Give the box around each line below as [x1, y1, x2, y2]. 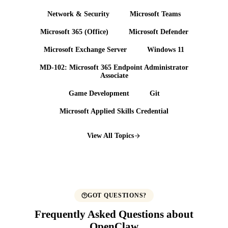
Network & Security [47, 10, 109, 18]
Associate [100, 72, 128, 80]
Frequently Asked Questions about [35, 208, 193, 220]
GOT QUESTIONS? [87, 191, 147, 199]
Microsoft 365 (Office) [40, 27, 108, 36]
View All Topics [87, 131, 134, 140]
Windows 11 [147, 45, 184, 53]
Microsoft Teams [130, 10, 181, 18]
